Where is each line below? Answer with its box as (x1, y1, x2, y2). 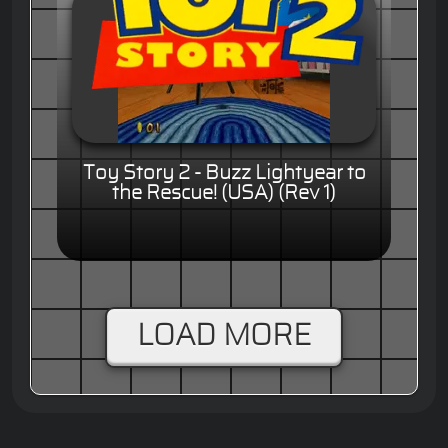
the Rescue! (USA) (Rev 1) (112, 183, 336, 204)
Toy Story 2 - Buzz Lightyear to (82, 163, 366, 184)
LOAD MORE (137, 321, 311, 352)
